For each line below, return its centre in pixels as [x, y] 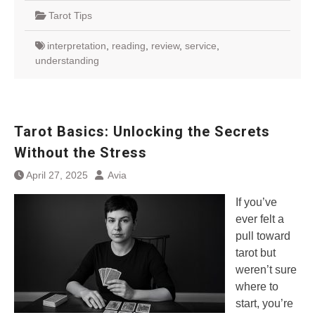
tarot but [256, 253]
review [165, 46]
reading [129, 46]
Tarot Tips [70, 15]
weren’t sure [266, 270]
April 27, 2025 [57, 175]
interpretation [77, 46]
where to [257, 287]
